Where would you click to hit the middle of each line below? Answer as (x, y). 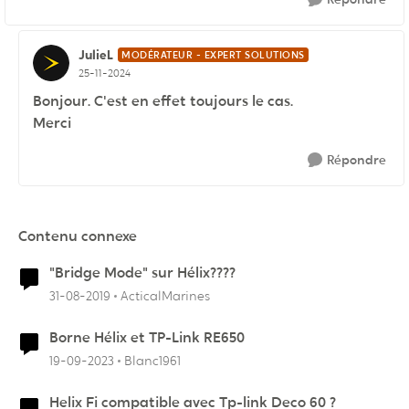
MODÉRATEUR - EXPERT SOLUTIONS (213, 55)
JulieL (96, 54)
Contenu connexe (78, 236)
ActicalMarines (165, 296)
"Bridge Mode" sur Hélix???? (142, 273)
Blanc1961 (152, 361)
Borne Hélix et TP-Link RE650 (147, 338)
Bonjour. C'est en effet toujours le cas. (163, 101)
